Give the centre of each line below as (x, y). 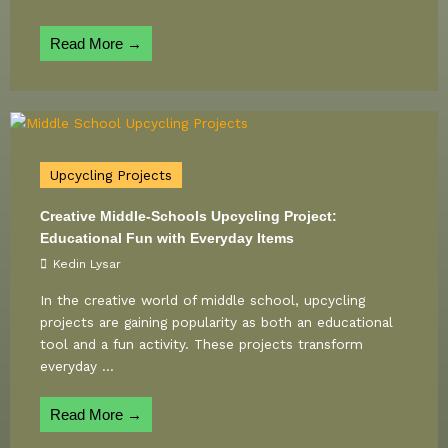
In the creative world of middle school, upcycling (202, 300)
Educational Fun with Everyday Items (167, 239)
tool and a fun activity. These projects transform (201, 344)
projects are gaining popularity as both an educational (216, 322)
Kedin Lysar (87, 264)
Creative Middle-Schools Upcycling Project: (188, 217)
